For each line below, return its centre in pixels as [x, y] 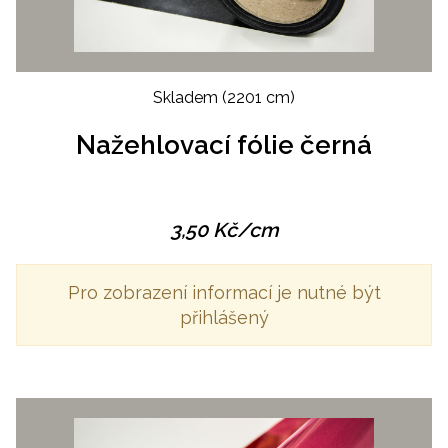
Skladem [187, 97]
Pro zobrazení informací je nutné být [224, 292]
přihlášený [224, 317]
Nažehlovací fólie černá [224, 144]
